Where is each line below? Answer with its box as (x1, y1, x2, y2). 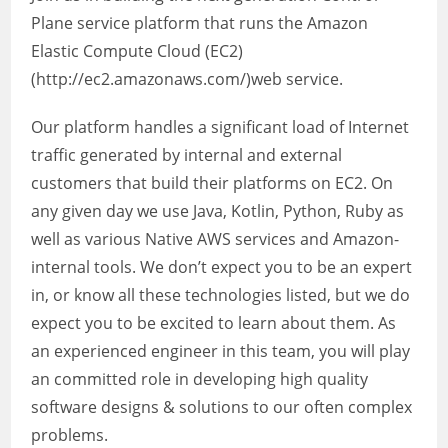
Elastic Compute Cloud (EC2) (31, 40, 244, 62)
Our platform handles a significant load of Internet (31, 116, 410, 138)
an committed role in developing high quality (31, 368, 369, 390)
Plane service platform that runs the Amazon (31, 12, 369, 34)
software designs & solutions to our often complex (31, 396, 413, 418)
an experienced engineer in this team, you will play (31, 340, 411, 362)
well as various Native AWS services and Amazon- (31, 228, 400, 250)
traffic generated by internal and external (31, 144, 343, 166)
